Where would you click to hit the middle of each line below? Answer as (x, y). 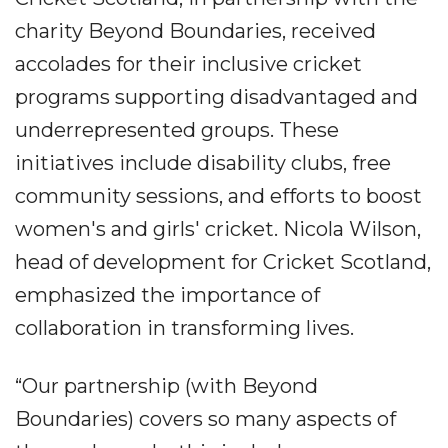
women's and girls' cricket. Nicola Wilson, (218, 229)
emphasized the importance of (167, 295)
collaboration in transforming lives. (184, 328)
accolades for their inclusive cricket (188, 64)
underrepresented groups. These (177, 130)
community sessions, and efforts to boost (218, 196)
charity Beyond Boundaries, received (195, 31)
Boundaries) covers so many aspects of (205, 419)
